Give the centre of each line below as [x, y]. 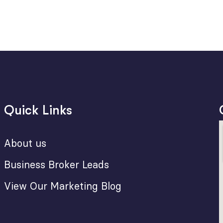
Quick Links [38, 110]
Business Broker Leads [57, 165]
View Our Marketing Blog [63, 186]
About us [25, 143]
